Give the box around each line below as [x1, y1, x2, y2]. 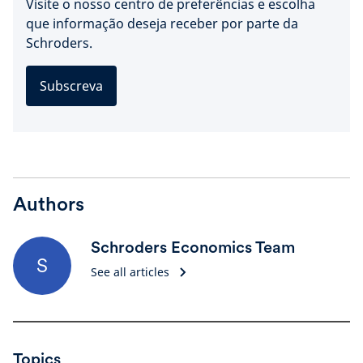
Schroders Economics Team [91, 237, 295, 257]
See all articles [91, 264, 169, 280]
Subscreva [40, 77, 103, 95]
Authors [13, 192, 84, 216]
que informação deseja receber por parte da [26, 15, 298, 32]
